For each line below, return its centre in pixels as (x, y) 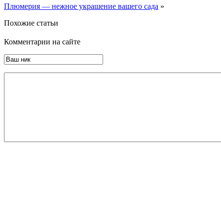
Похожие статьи (31, 23)
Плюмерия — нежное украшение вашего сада (81, 6)
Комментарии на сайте (42, 42)
